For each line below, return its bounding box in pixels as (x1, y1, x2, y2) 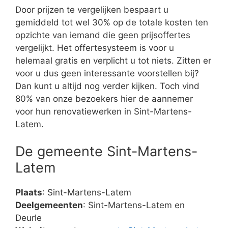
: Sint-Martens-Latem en (83, 200, 185, 211)
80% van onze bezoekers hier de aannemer (15, 93, 193, 104)
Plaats (15, 187, 42, 198)
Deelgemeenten (15, 200, 83, 211)
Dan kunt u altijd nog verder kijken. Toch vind (15, 80, 199, 91)
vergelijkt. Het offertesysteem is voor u (15, 42, 174, 53)
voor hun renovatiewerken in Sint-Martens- (15, 106, 192, 117)
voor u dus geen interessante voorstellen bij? (15, 68, 199, 78)
